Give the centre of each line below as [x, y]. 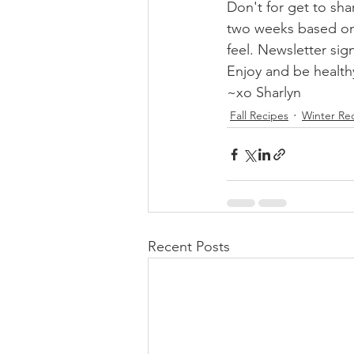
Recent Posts [189, 247]
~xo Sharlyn [264, 93]
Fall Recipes [259, 115]
